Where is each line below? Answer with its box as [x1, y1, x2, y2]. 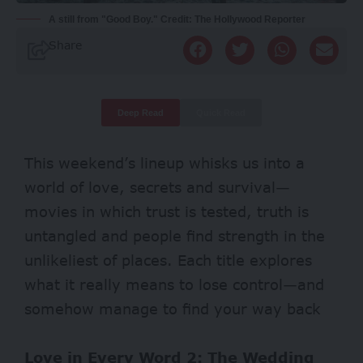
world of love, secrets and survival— [24, 177, 290, 196]
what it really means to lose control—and [24, 275, 324, 293]
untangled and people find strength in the [24, 226, 325, 245]
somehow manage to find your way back [24, 299, 321, 318]
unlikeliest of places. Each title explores [24, 250, 312, 269]
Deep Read [117, 107, 164, 117]
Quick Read [196, 107, 246, 117]
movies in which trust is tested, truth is [24, 202, 309, 220]
